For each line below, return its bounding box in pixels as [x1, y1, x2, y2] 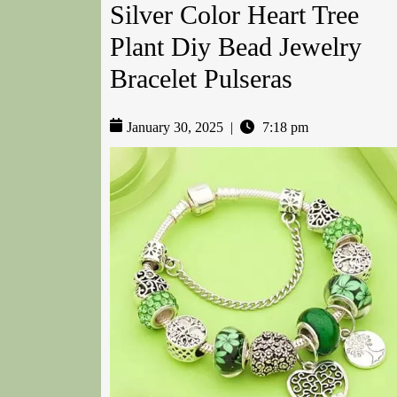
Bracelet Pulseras [110, 64, 292, 94]
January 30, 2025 [127, 120, 223, 136]
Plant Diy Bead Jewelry [110, 32, 362, 62]
